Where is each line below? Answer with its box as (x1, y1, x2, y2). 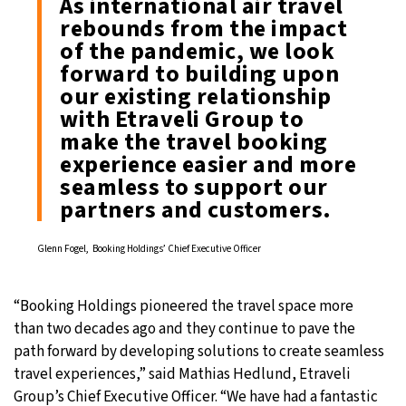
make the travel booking (60, 125, 328, 159)
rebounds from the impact (60, 12, 347, 46)
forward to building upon (60, 57, 339, 92)
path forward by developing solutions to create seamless (14, 341, 384, 363)
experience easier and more (60, 148, 356, 182)
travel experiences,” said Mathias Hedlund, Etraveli (14, 363, 351, 386)
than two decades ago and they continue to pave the (14, 318, 355, 341)
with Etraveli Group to (60, 102, 304, 137)
